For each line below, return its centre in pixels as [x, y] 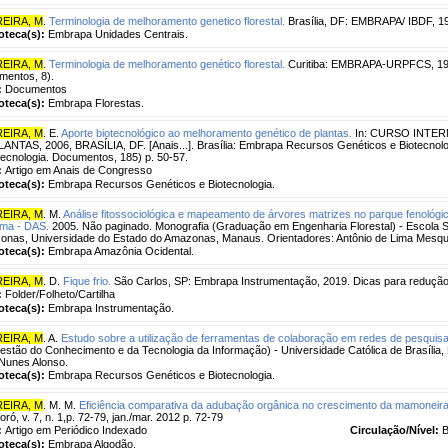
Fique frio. [87, 280]
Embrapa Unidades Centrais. [118, 33]
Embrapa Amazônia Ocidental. [121, 250]
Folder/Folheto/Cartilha [60, 293]
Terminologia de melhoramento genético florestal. [167, 63]
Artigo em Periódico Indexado [76, 429]
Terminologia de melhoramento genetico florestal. [167, 20]
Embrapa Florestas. [96, 102]
